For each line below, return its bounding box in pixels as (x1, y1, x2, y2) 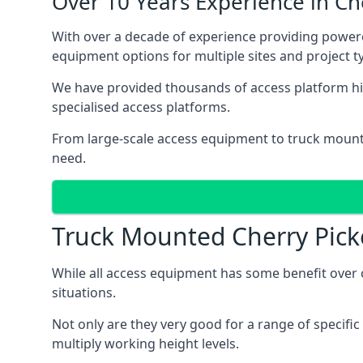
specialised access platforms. (52, 98, 230, 116)
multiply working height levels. (52, 335, 239, 352)
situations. (52, 284, 116, 301)
